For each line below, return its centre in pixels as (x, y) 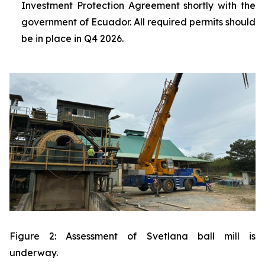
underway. (34, 252)
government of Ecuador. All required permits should (138, 22)
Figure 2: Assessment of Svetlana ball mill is (132, 236)
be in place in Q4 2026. (72, 38)
